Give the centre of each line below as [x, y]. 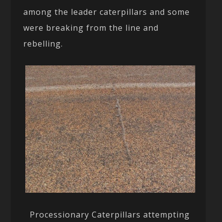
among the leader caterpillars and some [107, 12]
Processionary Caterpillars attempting [108, 214]
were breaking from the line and [91, 28]
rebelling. [43, 43]
